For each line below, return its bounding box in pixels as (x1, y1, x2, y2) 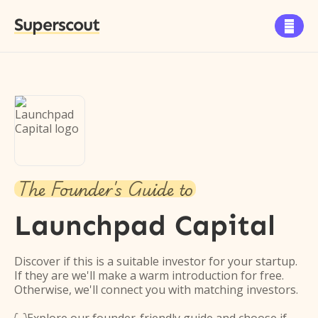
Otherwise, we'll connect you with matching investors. (14, 282, 298, 297)
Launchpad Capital (14, 208, 275, 243)
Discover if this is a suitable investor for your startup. (14, 253, 297, 269)
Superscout (14, 14, 99, 35)
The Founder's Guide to (17, 175, 193, 203)
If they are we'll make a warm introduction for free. (14, 268, 284, 283)
